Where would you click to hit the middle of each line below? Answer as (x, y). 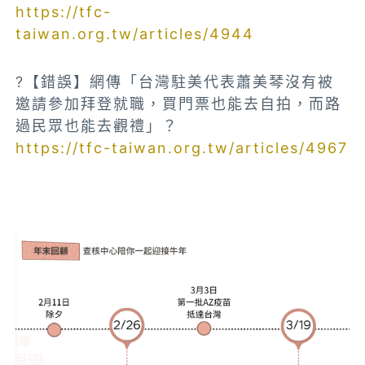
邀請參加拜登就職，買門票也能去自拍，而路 (179, 104)
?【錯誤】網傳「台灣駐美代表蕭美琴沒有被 (175, 82)
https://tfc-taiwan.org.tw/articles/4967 (182, 148)
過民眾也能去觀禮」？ (97, 126)
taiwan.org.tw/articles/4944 (135, 34)
